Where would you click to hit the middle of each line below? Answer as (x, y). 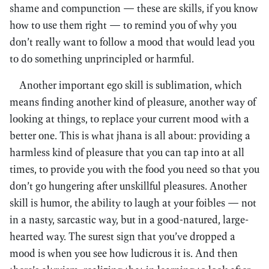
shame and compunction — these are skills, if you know (134, 8)
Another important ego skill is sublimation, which (131, 85)
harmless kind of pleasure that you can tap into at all (127, 152)
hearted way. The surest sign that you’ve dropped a (122, 236)
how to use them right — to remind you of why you (123, 25)
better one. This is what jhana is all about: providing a (130, 135)
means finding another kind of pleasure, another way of (133, 102)
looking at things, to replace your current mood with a (129, 119)
